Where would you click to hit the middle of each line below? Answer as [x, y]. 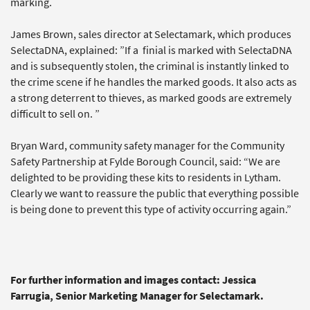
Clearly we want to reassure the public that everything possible [155, 193]
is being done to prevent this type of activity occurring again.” [151, 209]
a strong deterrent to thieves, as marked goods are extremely [151, 98]
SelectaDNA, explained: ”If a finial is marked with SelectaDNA [151, 50]
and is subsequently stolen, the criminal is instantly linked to [150, 66]
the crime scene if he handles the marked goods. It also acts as [154, 82]
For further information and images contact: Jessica [133, 280]
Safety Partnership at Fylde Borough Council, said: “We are [145, 161]
